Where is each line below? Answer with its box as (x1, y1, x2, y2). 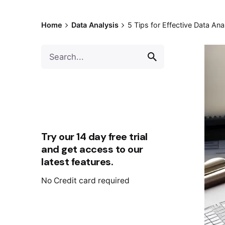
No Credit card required (41, 175, 130, 185)
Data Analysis (71, 20, 119, 29)
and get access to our (41, 142, 143, 156)
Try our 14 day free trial (41, 130, 148, 143)
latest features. (41, 155, 113, 168)
